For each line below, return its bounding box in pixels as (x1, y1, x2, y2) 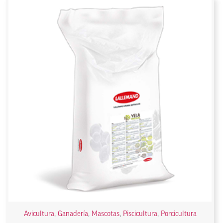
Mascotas (91, 211, 119, 218)
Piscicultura (122, 211, 157, 218)
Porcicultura (160, 211, 197, 218)
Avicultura (23, 211, 54, 218)
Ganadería (57, 211, 88, 218)
